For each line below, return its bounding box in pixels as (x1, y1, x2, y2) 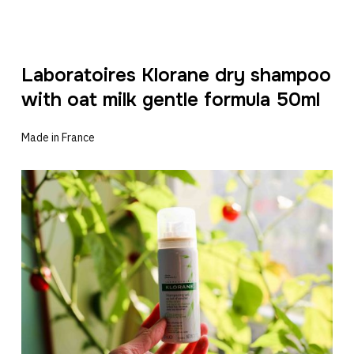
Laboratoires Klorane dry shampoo (21, 62, 331, 87)
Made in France (21, 130, 95, 145)
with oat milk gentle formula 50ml (21, 87, 320, 111)
